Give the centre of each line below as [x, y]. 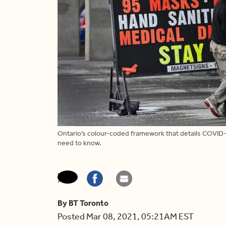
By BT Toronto [83, 203]
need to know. [79, 143]
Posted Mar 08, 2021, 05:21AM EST [126, 217]
